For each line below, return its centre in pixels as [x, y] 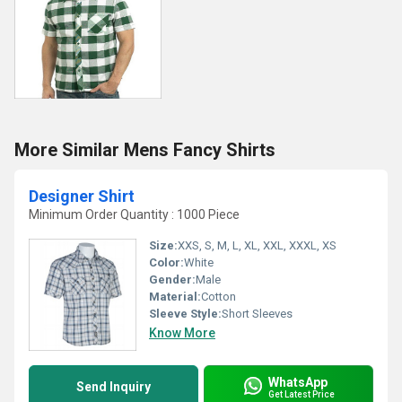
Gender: [172, 280]
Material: [175, 297]
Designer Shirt [82, 196]
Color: [166, 262]
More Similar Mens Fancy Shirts [145, 150]
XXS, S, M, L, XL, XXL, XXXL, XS [257, 245]
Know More [182, 333]
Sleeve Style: [185, 314]
